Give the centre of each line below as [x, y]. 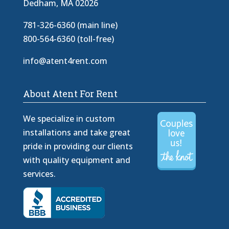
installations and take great [76, 133]
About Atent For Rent [70, 94]
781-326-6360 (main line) [70, 25]
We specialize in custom [69, 119]
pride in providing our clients [78, 146]
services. [39, 174]
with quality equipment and [76, 160]
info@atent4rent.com [65, 61]
